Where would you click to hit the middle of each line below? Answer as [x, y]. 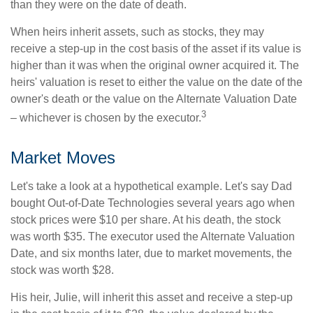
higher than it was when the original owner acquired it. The [155, 66]
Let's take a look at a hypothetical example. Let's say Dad [151, 186]
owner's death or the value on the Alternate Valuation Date [154, 99]
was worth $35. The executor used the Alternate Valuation [153, 236]
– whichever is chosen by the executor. [106, 118]
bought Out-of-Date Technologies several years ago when [153, 203]
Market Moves [63, 157]
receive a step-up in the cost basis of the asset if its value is [156, 49]
